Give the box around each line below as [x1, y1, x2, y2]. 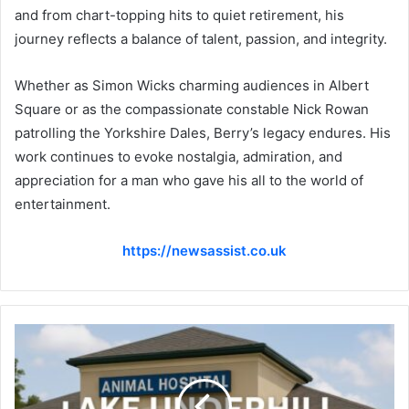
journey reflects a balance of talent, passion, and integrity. [15, 29, 387, 47]
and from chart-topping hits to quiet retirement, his [15, 5, 344, 24]
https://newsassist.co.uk [122, 241, 287, 259]
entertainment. [15, 194, 110, 213]
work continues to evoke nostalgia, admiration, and [15, 147, 342, 165]
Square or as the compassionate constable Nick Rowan [15, 100, 369, 118]
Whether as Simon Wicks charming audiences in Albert [15, 76, 369, 94]
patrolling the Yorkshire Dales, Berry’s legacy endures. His [15, 123, 391, 142]
